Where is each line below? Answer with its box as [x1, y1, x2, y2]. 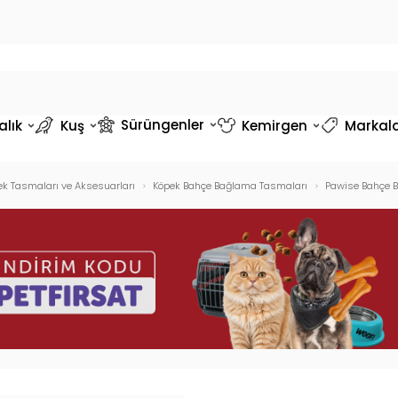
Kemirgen [241, 115, 307, 135]
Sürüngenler [120, 115, 204, 134]
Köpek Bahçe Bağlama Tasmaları [152, 179, 307, 193]
